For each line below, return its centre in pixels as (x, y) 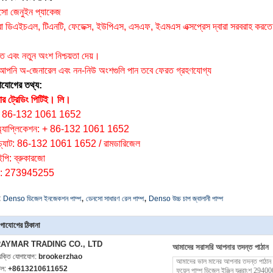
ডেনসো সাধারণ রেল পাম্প (115, 199)
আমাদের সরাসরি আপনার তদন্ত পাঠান (221, 247)
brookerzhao (60, 257)
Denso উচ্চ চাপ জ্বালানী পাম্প (186, 199)
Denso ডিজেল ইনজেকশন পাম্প (42, 199)
